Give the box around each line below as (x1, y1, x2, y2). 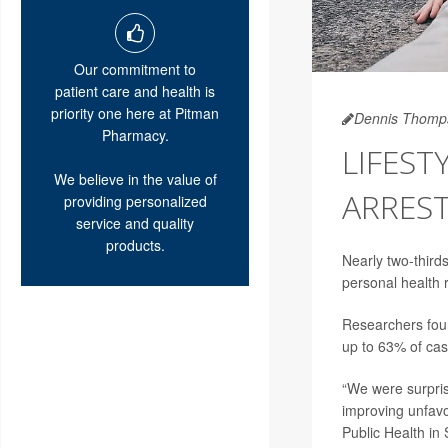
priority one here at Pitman (51, 102, 219, 123)
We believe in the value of (53, 168, 217, 189)
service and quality (76, 212, 194, 233)
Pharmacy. (101, 124, 169, 145)
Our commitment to (74, 58, 196, 79)
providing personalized (63, 190, 207, 211)
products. (105, 234, 165, 255)
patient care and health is (55, 80, 215, 101)
